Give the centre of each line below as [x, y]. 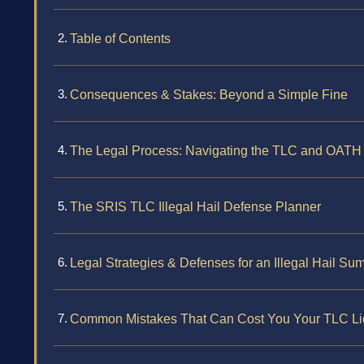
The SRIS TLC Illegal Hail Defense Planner [195, 207]
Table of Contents [120, 39]
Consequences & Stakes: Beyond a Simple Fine [209, 95]
